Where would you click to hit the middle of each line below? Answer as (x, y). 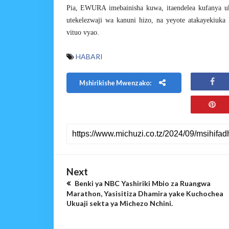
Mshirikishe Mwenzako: (116, 83)
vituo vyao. (83, 32)
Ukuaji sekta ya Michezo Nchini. (119, 203)
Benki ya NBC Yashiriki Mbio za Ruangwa (142, 183)
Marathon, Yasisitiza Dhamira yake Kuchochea (145, 193)
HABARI (89, 56)
